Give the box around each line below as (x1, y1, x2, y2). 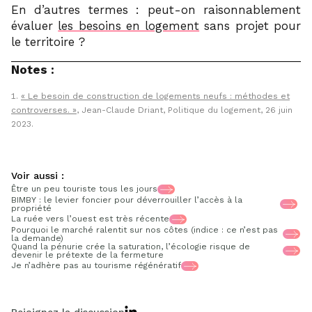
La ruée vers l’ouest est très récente (11, 214, 169, 224)
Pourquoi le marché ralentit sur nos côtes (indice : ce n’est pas (11, 224, 278, 235)
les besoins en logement (58, 18, 200, 33)
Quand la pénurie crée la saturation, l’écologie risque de (11, 241, 250, 251)
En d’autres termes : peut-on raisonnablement (11, 2, 301, 17)
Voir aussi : (11, 169, 64, 181)
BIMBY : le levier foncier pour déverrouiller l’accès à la (11, 194, 242, 205)
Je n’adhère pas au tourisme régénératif (11, 260, 181, 271)
